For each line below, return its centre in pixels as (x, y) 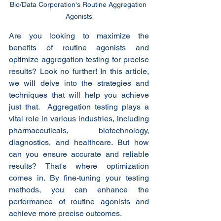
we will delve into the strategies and (79, 83)
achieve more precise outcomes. (65, 214)
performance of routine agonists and (79, 202)
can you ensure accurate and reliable (79, 154)
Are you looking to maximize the (79, 36)
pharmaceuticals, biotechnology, (79, 131)
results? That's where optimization (79, 166)
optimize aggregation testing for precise (79, 60)
